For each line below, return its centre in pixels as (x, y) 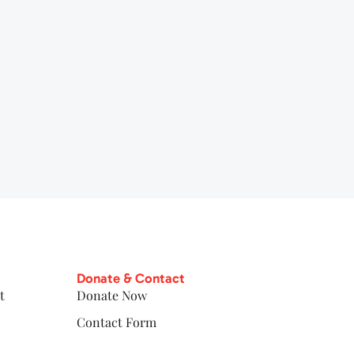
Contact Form (117, 322)
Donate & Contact (131, 278)
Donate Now (112, 295)
